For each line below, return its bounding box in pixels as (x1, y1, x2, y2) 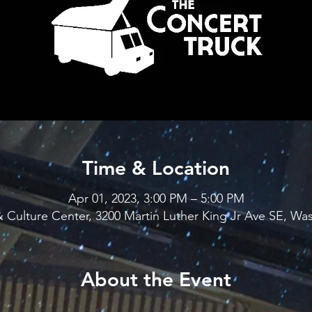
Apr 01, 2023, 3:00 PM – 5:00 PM (68, 191, 244, 206)
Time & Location (82, 156, 230, 180)
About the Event (81, 267, 231, 291)
